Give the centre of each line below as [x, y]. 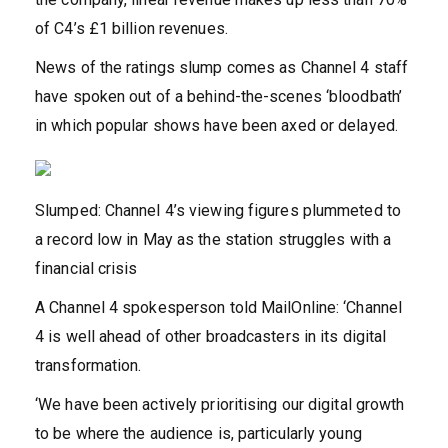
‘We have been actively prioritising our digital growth [220, 405]
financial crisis [86, 269]
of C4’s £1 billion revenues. [131, 29]
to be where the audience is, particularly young [198, 434]
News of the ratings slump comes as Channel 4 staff [222, 68]
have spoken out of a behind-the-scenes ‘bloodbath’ [219, 97]
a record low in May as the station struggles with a [213, 240]
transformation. [90, 366]
